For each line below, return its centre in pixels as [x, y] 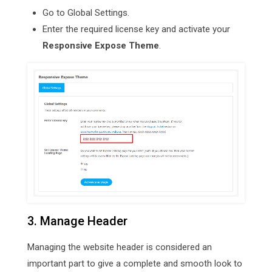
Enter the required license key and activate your [136, 29]
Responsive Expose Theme [101, 45]
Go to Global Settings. [86, 12]
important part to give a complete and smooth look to [135, 263]
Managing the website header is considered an [120, 247]
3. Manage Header [77, 221]
